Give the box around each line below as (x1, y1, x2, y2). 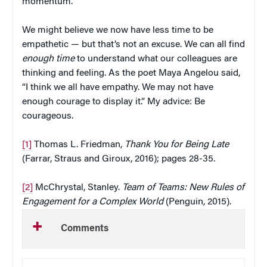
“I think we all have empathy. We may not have (22, 83, 213, 93)
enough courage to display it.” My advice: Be (22, 97, 205, 107)
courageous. (22, 111, 73, 122)
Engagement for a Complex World (22, 197, 163, 207)
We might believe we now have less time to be (22, 26, 213, 36)
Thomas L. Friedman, (32, 140, 125, 150)
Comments (61, 224, 108, 234)
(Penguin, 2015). (163, 197, 231, 207)
